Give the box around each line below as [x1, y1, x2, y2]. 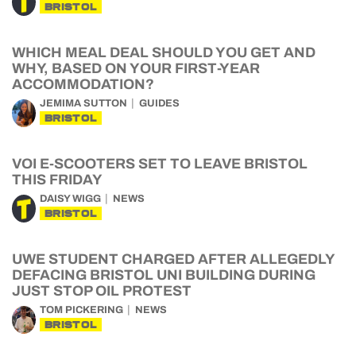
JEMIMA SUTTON [40, 98, 127, 109]
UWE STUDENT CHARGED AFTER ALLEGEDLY [12, 251, 335, 267]
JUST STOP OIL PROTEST [12, 283, 192, 299]
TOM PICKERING [40, 304, 123, 315]
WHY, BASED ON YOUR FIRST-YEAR [12, 60, 260, 76]
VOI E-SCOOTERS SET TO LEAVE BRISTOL [12, 156, 308, 172]
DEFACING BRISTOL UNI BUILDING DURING [12, 267, 315, 283]
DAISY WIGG [40, 193, 101, 204]
